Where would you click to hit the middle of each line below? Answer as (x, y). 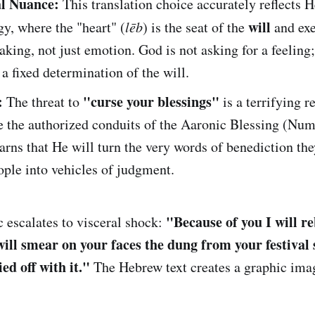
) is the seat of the (195, 27)
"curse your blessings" (151, 101)
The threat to (43, 101)
